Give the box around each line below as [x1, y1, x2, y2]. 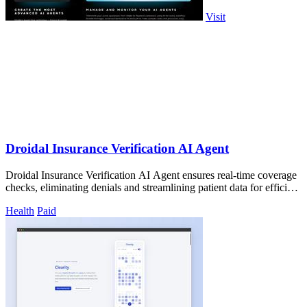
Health [5, 204, 34, 217]
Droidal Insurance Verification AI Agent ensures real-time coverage [5, 169, 297, 181]
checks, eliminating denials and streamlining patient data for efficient [5, 181, 300, 193]
